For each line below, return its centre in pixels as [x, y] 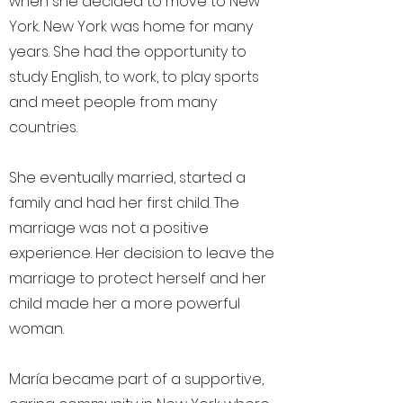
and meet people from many [113, 102]
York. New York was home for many [131, 27]
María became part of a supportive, [136, 379]
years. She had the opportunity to [128, 52]
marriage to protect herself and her [138, 278]
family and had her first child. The [124, 203]
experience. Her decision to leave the [142, 253]
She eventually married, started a [127, 178]
